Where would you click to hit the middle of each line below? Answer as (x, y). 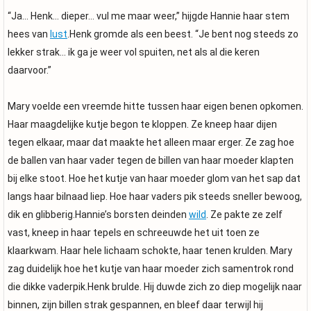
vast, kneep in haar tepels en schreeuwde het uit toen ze (134, 233)
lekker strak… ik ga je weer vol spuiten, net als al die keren (134, 52)
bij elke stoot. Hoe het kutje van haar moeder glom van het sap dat (154, 178)
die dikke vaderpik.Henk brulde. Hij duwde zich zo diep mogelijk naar (155, 287)
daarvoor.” (30, 70)
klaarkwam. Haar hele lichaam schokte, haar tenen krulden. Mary (150, 251)
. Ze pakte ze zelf (244, 215)
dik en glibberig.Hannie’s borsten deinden (98, 215)
